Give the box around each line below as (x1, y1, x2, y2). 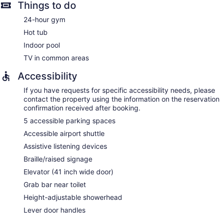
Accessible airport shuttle (24, 129, 105, 138)
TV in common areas (24, 54, 89, 62)
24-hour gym (24, 15, 65, 24)
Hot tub (24, 28, 48, 37)
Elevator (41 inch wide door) (24, 167, 113, 176)
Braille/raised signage (24, 155, 92, 164)
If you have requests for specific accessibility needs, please (24, 86, 215, 95)
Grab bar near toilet (24, 180, 86, 189)
